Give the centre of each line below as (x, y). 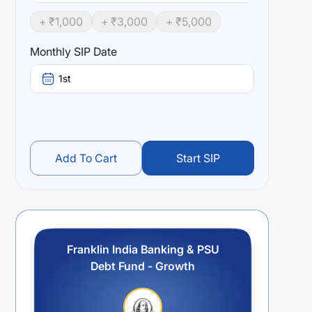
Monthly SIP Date (73, 52)
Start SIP (198, 158)
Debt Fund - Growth (143, 266)
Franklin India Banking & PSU (143, 249)
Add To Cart (86, 158)
